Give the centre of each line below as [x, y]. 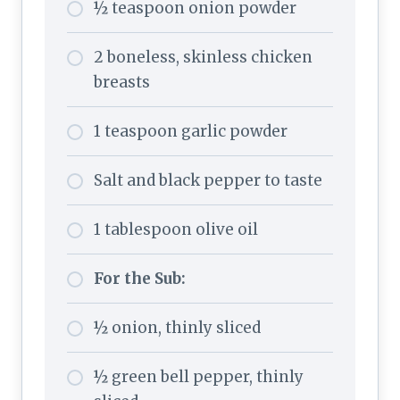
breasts [122, 82]
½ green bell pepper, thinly [199, 376]
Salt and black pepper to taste [208, 180]
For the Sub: [140, 278]
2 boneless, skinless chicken [203, 57]
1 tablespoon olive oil [176, 229]
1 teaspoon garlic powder [191, 131]
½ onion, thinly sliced [177, 327]
